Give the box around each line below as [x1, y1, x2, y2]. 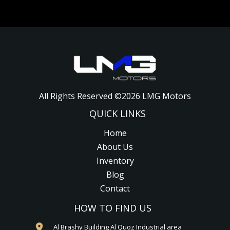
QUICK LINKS [89, 107, 146, 120]
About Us [97, 141, 133, 152]
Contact [100, 182, 130, 194]
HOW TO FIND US [73, 201, 151, 214]
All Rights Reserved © [39, 90, 122, 102]
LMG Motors [140, 90, 191, 102]
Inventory [96, 155, 134, 166]
